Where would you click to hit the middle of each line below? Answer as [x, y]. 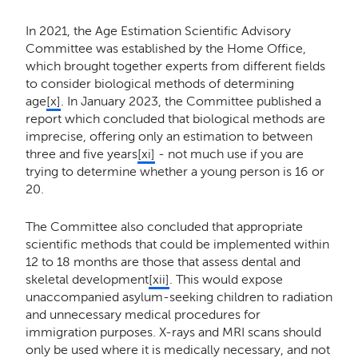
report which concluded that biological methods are [175, 118]
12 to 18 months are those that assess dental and [163, 261]
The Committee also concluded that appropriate [164, 226]
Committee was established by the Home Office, [165, 48]
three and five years [81, 153]
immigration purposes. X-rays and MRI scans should [173, 332]
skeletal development [87, 279]
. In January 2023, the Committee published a [191, 101]
